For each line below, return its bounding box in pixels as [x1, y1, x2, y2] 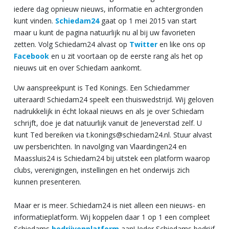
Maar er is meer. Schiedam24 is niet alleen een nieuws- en [14, 200, 205, 210]
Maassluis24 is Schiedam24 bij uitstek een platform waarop [14, 153, 210, 163]
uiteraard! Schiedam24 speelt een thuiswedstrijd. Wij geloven [14, 94, 214, 104]
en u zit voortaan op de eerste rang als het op [49, 51, 203, 61]
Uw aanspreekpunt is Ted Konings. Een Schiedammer [14, 82, 190, 93]
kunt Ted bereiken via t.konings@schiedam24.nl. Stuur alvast [14, 129, 212, 140]
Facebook [14, 51, 49, 61]
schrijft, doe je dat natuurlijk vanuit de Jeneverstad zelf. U [14, 118, 202, 128]
